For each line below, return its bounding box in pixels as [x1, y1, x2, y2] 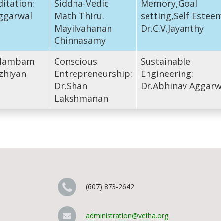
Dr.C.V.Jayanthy [140, 22, 204, 34]
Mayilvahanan [54, 22, 112, 34]
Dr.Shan [54, 79, 87, 92]
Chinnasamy [54, 34, 106, 46]
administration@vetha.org [85, 210, 168, 220]
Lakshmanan [54, 92, 108, 104]
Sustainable [140, 55, 190, 67]
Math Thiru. [54, 9, 104, 22]
